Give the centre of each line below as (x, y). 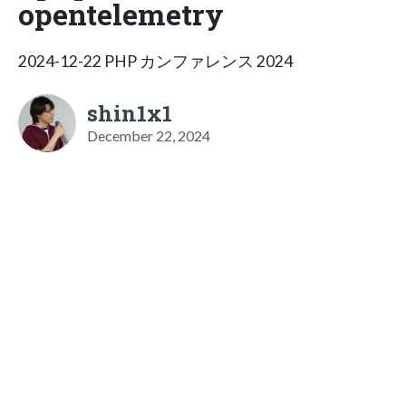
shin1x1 (130, 113)
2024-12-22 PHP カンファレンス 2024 (155, 61)
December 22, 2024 (149, 135)
